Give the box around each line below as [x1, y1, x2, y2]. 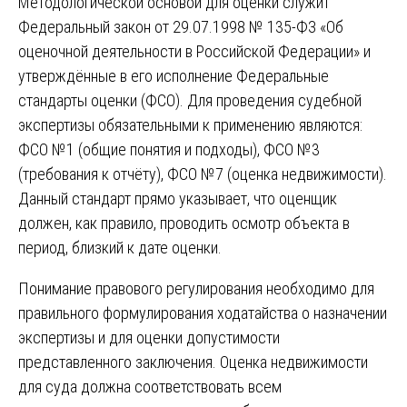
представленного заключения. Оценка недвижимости [18, 352, 368, 372]
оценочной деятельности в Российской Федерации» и [18, 41, 371, 61]
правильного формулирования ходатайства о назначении [18, 303, 387, 323]
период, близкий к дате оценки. [18, 237, 222, 257]
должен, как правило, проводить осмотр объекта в [18, 213, 350, 233]
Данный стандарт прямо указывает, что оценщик [18, 188, 337, 208]
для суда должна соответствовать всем [18, 376, 282, 396]
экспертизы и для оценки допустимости [18, 327, 280, 347]
